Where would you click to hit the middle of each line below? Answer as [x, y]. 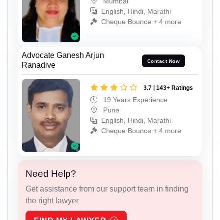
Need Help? [51, 173]
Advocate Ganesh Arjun [63, 55]
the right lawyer [52, 200]
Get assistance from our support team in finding [107, 189]
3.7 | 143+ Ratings [168, 88]
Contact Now [164, 61]
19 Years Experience [134, 100]
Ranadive [39, 65]
